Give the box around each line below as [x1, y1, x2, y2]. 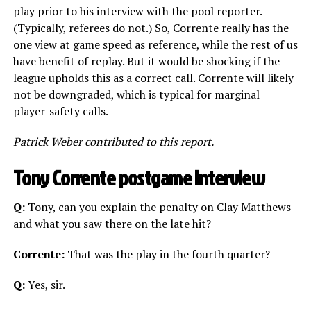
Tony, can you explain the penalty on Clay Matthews [24, 199, 291, 215]
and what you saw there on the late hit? [12, 216, 211, 232]
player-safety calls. [12, 103, 108, 119]
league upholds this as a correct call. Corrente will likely [12, 70, 294, 86]
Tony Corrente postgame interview [12, 164, 265, 192]
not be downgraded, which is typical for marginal [12, 87, 260, 103]
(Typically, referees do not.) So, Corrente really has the [12, 20, 289, 36]
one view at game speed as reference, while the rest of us [12, 37, 298, 53]
